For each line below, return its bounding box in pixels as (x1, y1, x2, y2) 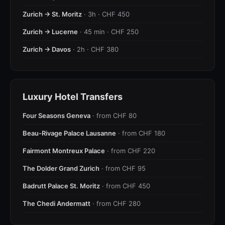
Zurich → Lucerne (23, 28, 78, 36)
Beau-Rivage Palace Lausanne (23, 129, 116, 137)
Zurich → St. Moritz (23, 10, 82, 18)
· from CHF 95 (99, 164, 146, 172)
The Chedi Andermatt (23, 199, 90, 207)
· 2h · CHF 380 (71, 45, 119, 53)
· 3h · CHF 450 (82, 10, 130, 18)
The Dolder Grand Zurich (23, 164, 99, 172)
